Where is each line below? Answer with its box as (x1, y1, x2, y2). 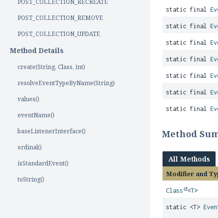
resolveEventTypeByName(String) (18, 79, 115, 87)
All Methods (168, 154, 210, 163)
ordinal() (18, 143, 42, 151)
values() (18, 95, 39, 103)
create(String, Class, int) (18, 63, 85, 71)
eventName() (18, 111, 54, 119)
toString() (18, 175, 44, 183)
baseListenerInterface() (18, 127, 86, 135)
